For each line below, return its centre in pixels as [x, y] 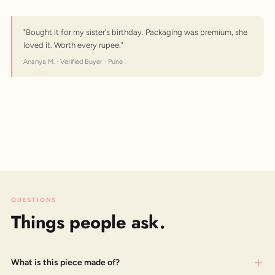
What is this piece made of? [65, 262]
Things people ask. [88, 222]
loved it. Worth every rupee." [73, 45]
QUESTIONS [34, 199]
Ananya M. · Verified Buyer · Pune [73, 61]
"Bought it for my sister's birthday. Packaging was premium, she [135, 32]
